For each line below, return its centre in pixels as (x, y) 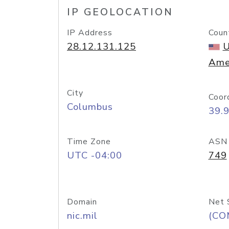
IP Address (90, 33)
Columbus (90, 107)
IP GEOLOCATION (120, 12)
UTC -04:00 (95, 155)
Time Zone (89, 142)
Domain (82, 202)
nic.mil (82, 216)
